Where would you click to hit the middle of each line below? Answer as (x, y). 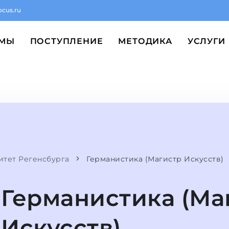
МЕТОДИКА (145, 41)
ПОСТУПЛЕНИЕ (66, 41)
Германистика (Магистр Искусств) (155, 159)
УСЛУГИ (206, 41)
